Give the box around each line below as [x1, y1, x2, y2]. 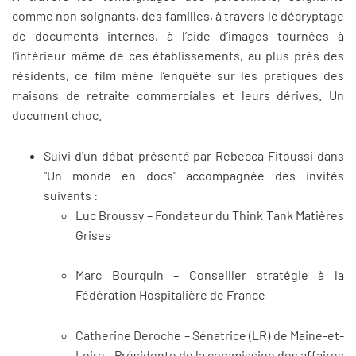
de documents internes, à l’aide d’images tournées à [12, 28, 344, 44]
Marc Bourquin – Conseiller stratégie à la [75, 267, 344, 283]
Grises [75, 226, 114, 242]
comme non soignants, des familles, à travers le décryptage [12, 8, 344, 24]
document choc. [12, 107, 102, 123]
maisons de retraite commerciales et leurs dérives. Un [12, 87, 344, 103]
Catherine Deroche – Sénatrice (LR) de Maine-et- [75, 327, 344, 342]
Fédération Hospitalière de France [75, 287, 268, 303]
